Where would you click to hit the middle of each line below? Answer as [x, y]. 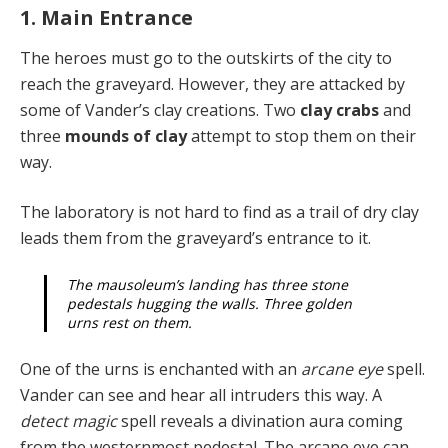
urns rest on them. [129, 322]
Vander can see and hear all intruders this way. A [201, 394]
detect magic [70, 420]
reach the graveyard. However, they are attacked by [212, 83]
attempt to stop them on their [303, 135]
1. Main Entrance [106, 17]
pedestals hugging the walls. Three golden [209, 303]
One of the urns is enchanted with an [160, 368]
